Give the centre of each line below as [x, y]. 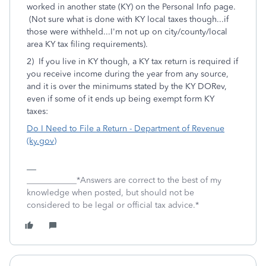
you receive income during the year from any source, [128, 74]
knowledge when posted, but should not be [110, 193]
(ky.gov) [42, 141]
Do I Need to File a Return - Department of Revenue [126, 129]
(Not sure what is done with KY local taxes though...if [128, 19]
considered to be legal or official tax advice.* [113, 205]
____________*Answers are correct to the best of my [124, 180]
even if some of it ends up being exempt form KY [121, 99]
